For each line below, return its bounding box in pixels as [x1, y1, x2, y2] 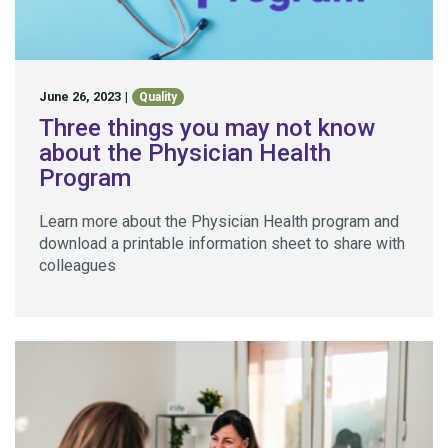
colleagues [39, 256, 116, 276]
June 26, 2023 [39, 88, 121, 104]
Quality [139, 90, 178, 105]
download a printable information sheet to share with [39, 234, 405, 254]
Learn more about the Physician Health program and [39, 212, 399, 232]
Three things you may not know [39, 114, 375, 143]
